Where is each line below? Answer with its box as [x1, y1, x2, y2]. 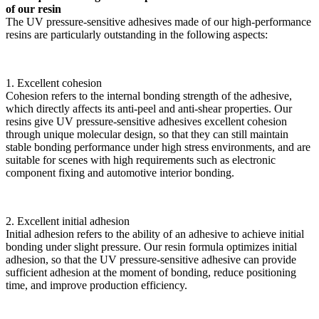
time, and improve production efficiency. [6, 278, 187, 291]
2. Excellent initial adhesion [6, 214, 130, 227]
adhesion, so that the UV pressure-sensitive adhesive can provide [6, 253, 296, 266]
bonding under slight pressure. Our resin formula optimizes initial [6, 240, 297, 253]
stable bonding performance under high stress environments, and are [6, 140, 310, 153]
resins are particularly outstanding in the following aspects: [6, 28, 268, 41]
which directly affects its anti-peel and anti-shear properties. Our [6, 102, 292, 115]
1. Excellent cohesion [6, 76, 102, 89]
